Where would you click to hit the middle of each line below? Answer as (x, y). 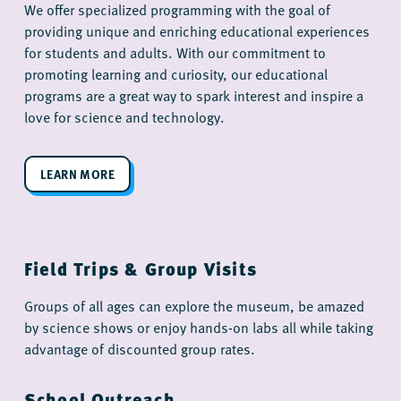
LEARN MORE (77, 173)
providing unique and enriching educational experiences (196, 30)
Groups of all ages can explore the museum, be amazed (194, 305)
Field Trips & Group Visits (141, 268)
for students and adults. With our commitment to (175, 51)
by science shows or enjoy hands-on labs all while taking (198, 326)
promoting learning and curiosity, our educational (175, 73)
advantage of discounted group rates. (139, 348)
